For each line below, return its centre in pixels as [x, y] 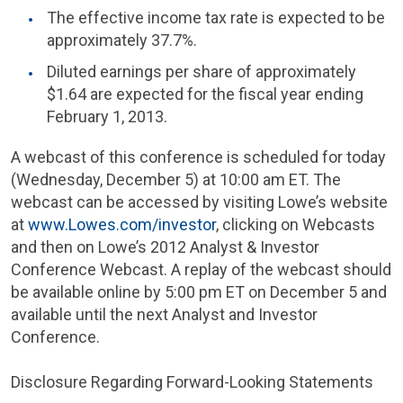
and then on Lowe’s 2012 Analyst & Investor [165, 247]
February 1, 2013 [105, 116]
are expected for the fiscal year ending [225, 94]
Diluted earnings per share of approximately [201, 72]
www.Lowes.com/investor [122, 224]
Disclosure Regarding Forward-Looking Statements [192, 382]
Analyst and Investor [245, 314]
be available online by [88, 292]
